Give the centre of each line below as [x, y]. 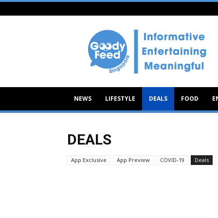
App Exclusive [89, 160]
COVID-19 [172, 160]
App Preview [133, 160]
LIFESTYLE [120, 99]
